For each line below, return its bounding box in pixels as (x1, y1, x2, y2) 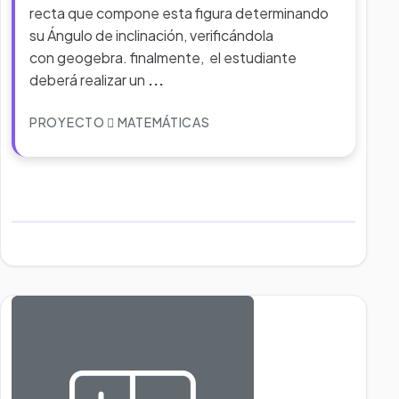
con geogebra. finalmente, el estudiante (29, 48, 297, 67)
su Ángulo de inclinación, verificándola (29, 26, 273, 45)
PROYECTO (29, 114, 108, 130)
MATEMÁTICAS (115, 114, 210, 130)
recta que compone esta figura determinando (29, 4, 329, 22)
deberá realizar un (29, 70, 148, 89)
